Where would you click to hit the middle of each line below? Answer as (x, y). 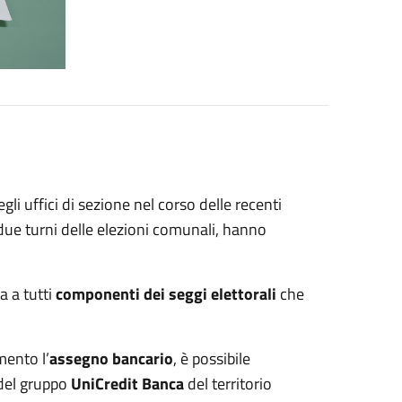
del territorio (227, 384)
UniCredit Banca (127, 384)
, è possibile (211, 358)
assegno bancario (111, 358)
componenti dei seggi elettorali (167, 294)
